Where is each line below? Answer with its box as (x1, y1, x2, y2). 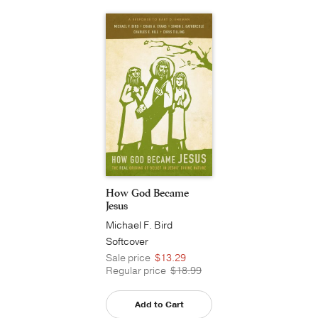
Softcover (106, 234, 148, 248)
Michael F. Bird (106, 218, 172, 232)
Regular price (106, 263, 168, 278)
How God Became (106, 185, 189, 199)
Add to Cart (134, 298, 184, 310)
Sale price (106, 251, 153, 265)
